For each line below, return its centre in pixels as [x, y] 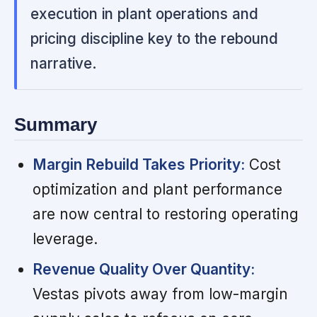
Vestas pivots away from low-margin [160, 294]
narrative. [64, 63]
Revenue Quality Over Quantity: [143, 270]
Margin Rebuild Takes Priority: [138, 165]
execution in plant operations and [145, 13]
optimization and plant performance [157, 190]
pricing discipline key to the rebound [155, 38]
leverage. [65, 239]
